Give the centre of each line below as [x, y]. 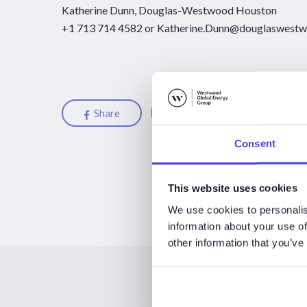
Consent [255, 143]
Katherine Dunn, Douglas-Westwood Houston [169, 10]
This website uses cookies [232, 188]
